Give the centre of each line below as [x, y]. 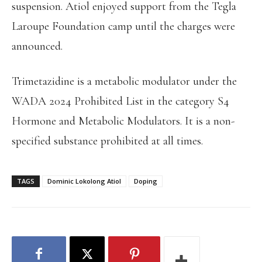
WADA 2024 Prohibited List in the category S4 [120, 101]
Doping [146, 181]
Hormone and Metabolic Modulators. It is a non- [123, 121]
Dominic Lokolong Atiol [84, 181]
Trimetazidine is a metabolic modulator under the [124, 81]
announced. [37, 46]
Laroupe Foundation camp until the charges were [123, 26]
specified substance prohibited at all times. [107, 141]
